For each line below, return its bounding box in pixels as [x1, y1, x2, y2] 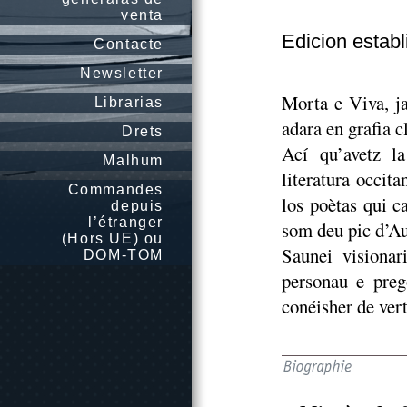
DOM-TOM [83, 247, 164, 263]
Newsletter [80, 65, 164, 81]
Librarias [94, 94, 164, 110]
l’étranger [88, 214, 164, 230]
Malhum [103, 153, 164, 168]
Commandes [67, 182, 164, 197]
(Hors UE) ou [61, 231, 164, 246]
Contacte [94, 36, 164, 52]
